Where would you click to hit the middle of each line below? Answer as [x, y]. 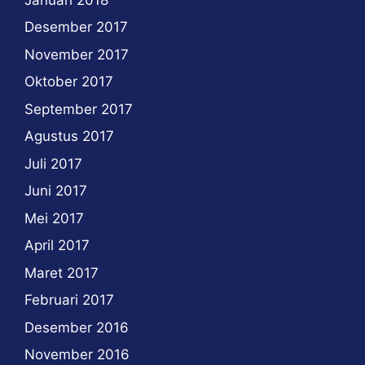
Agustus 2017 [69, 136]
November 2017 [77, 54]
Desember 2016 [77, 327]
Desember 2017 [76, 27]
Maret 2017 [62, 273]
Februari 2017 [69, 300]
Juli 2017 [53, 163]
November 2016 [77, 355]
